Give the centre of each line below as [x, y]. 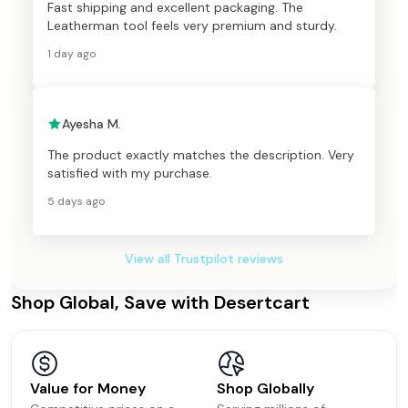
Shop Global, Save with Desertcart [160, 302]
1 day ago [71, 53]
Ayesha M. [92, 123]
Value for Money [88, 388]
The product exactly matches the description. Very [201, 154]
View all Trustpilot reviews [204, 258]
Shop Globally [265, 388]
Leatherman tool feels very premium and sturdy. [192, 25]
